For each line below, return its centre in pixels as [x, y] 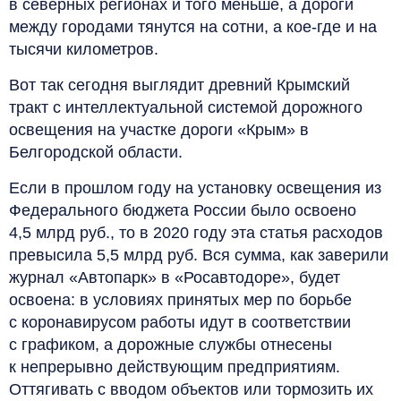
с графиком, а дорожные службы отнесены [171, 344]
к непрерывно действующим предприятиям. [175, 367]
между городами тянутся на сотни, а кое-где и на [193, 26]
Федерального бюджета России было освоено [183, 210]
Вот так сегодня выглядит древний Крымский [179, 85]
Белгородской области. [96, 152]
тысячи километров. [84, 49]
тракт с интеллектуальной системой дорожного [186, 107]
